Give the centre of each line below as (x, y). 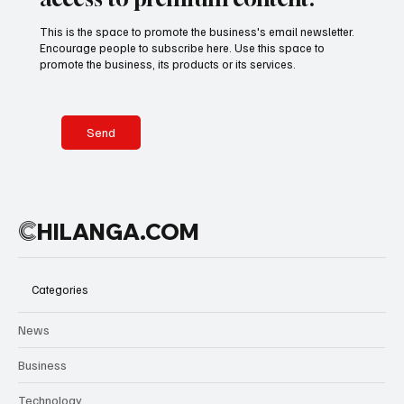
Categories (60, 289)
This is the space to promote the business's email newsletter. (197, 32)
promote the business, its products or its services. (168, 64)
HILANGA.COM (118, 232)
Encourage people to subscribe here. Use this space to (183, 48)
